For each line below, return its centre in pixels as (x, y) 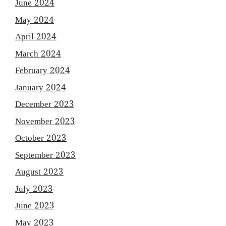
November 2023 (45, 122)
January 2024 (41, 88)
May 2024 (35, 20)
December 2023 (45, 105)
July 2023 (34, 189)
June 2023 (35, 207)
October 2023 (41, 139)
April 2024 (36, 38)
